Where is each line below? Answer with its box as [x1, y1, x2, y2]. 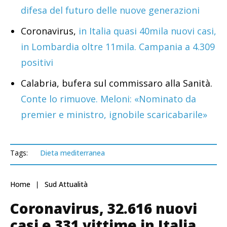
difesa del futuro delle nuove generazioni [21, 4, 200, 17]
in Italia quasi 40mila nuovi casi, [79, 25, 216, 37]
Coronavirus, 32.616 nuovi [10, 199, 197, 218]
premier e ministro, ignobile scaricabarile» [21, 108, 207, 121]
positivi [21, 56, 53, 69]
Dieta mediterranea [40, 148, 105, 158]
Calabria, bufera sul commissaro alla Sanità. [21, 77, 212, 90]
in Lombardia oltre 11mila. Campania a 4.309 [21, 41, 215, 53]
